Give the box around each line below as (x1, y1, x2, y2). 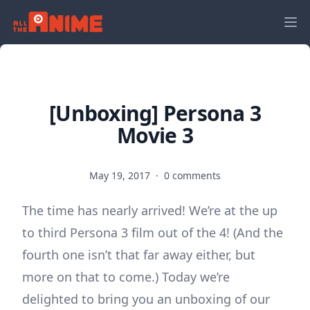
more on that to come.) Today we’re (22, 268, 230, 285)
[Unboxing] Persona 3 (49, 99, 261, 127)
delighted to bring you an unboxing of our (22, 291, 270, 307)
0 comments (164, 169, 221, 182)
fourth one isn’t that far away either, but (22, 246, 255, 263)
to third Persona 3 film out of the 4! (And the (22, 224, 283, 241)
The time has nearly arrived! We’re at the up (22, 202, 277, 219)
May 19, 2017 (89, 169, 153, 182)
